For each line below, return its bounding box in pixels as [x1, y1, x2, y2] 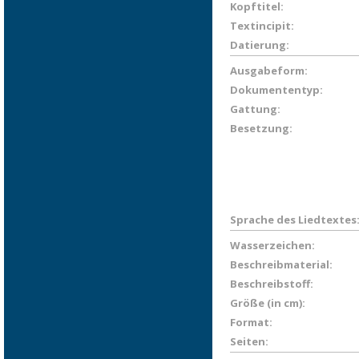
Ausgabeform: [230, 63, 308, 78]
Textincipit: [230, 18, 294, 33]
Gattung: [230, 102, 280, 116]
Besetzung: [230, 121, 292, 135]
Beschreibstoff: [230, 276, 313, 291]
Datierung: [230, 38, 289, 52]
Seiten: [230, 334, 268, 349]
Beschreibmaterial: [230, 257, 333, 272]
